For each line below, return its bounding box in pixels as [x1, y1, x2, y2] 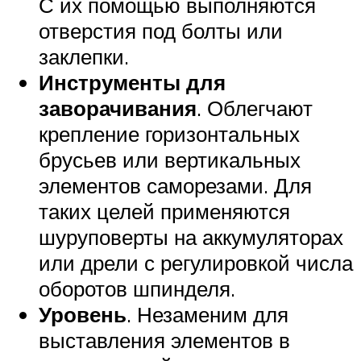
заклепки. [39, 43, 129, 69]
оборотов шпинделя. [39, 275, 235, 301]
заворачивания [39, 94, 197, 121]
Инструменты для [39, 68, 226, 95]
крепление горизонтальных [39, 120, 300, 147]
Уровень [39, 301, 127, 327]
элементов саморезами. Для [39, 172, 312, 198]
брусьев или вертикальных [39, 146, 301, 172]
